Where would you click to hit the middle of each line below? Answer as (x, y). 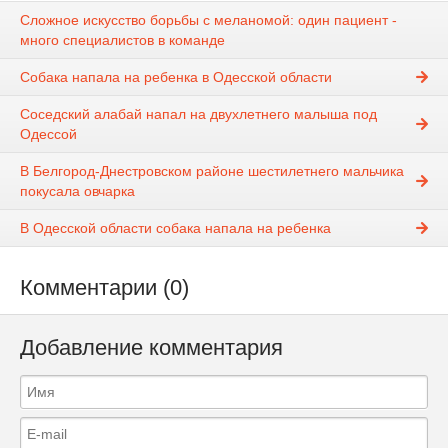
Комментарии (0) (104, 288)
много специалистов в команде (122, 40)
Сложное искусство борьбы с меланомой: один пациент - (208, 20)
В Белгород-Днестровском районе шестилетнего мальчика (212, 171)
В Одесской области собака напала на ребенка (175, 228)
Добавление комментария (151, 348)
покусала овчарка (77, 191)
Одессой (48, 134)
